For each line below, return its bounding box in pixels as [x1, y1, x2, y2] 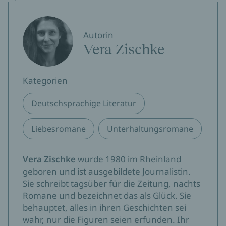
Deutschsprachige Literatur [31, 98, 136, 109]
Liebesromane [31, 123, 86, 135]
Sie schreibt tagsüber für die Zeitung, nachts [23, 178, 200, 190]
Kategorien [23, 75, 68, 87]
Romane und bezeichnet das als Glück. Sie [23, 190, 191, 202]
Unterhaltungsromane [107, 123, 193, 135]
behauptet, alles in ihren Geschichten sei [23, 202, 186, 214]
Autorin [83, 29, 114, 41]
